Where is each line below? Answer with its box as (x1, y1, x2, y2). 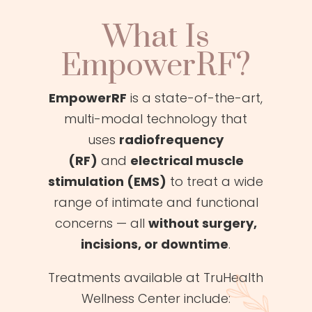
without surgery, (148, 214, 257, 232)
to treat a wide (170, 172, 264, 190)
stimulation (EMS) (48, 172, 167, 190)
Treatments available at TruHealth (48, 268, 264, 286)
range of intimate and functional (53, 193, 258, 211)
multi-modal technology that (64, 109, 248, 127)
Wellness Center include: (81, 289, 231, 307)
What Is (102, 17, 210, 57)
